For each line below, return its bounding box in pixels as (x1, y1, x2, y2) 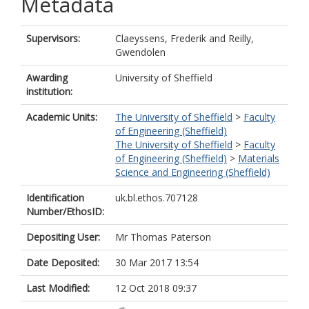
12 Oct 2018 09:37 (115, 281, 197, 295)
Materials (238, 152, 279, 165)
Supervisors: (26, 32, 80, 45)
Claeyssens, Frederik (115, 32, 206, 45)
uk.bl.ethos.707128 (115, 191, 198, 204)
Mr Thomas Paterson (115, 230, 211, 243)
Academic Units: (26, 110, 97, 123)
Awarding (26, 71, 68, 84)
